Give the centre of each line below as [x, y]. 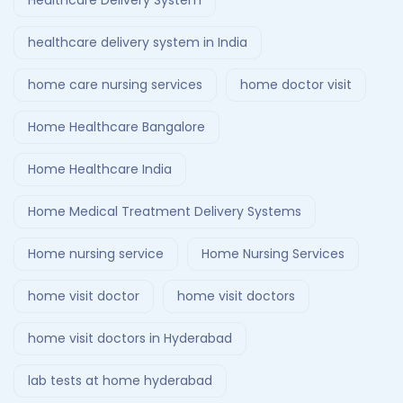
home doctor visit [296, 85]
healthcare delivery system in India [138, 43]
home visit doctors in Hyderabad [130, 339]
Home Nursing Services [273, 254]
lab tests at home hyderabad [120, 381]
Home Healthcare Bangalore [116, 127]
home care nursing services [115, 85]
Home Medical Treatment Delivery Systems [165, 212]
